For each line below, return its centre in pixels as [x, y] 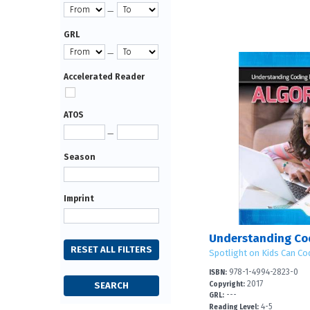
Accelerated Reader [104, 77]
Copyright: [227, 284]
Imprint [79, 199]
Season [80, 157]
